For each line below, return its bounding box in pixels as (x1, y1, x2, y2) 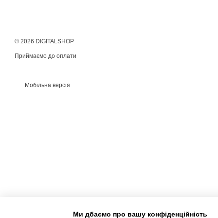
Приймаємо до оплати (15, 53, 76, 59)
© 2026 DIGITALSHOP (15, 38, 74, 45)
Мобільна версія (23, 82, 70, 89)
